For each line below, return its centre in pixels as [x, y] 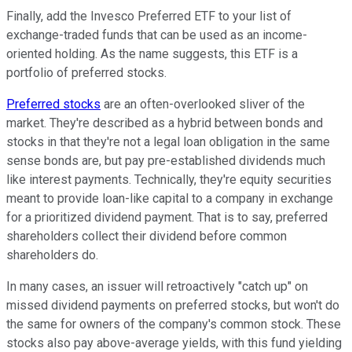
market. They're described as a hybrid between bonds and [165, 123]
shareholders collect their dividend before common [147, 236]
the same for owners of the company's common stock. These [174, 324]
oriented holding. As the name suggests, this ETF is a [152, 54]
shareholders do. [52, 255]
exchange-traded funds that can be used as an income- [157, 35]
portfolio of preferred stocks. [86, 73]
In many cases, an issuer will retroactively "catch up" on [157, 287]
